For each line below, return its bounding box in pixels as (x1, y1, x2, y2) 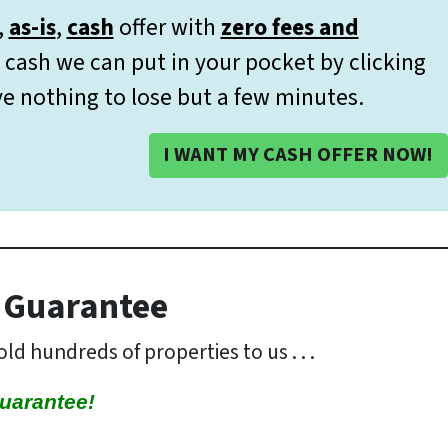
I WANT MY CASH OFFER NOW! (163, 140, 433, 170)
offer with (113, 10, 221, 44)
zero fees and (220, 10, 359, 44)
